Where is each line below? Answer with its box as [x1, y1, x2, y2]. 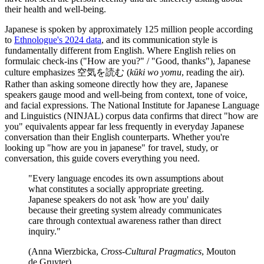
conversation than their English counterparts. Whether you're [5, 132, 229, 143]
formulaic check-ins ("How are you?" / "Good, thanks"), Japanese [5, 56, 250, 67]
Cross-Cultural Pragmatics [101, 246, 202, 257]
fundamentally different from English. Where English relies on [5, 45, 236, 56]
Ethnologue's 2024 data [14, 35, 101, 45]
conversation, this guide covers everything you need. [5, 153, 200, 164]
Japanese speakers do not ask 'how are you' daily [28, 194, 209, 205]
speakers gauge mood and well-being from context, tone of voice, [5, 90, 247, 100]
